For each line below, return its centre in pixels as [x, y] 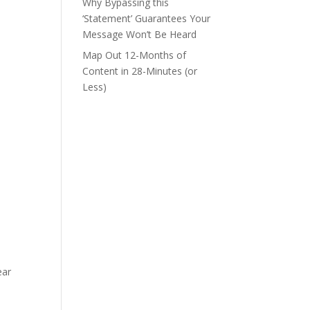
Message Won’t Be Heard [140, 34]
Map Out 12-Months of [135, 55]
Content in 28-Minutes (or [140, 71]
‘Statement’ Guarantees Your [147, 18]
